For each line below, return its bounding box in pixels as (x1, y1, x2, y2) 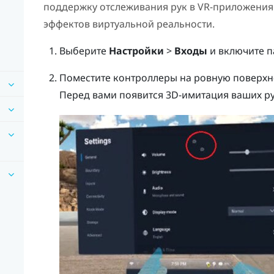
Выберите (59, 44, 109, 58)
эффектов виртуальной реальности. (43, 17, 215, 31)
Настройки (108, 44, 164, 58)
